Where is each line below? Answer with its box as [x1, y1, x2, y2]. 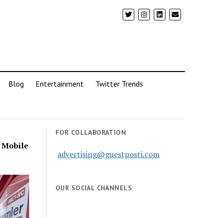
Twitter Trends [95, 79, 143, 89]
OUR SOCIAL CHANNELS [55, 183, 132, 192]
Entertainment [35, 79, 84, 89]
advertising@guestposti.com [57, 149, 160, 160]
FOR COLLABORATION [55, 128, 127, 137]
